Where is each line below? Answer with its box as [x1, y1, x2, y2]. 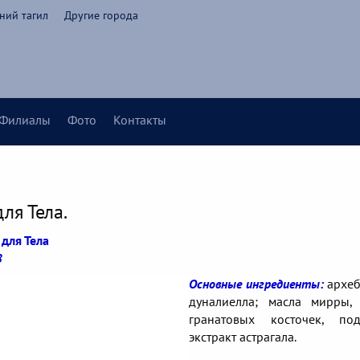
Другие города [64, 8, 138, 22]
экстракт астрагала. [189, 328, 297, 345]
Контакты [113, 112, 166, 129]
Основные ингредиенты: [189, 275, 324, 292]
